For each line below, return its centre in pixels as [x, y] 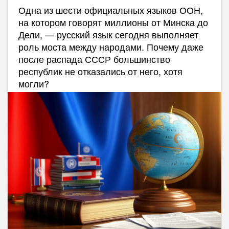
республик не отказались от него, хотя [100, 71]
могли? [33, 83]
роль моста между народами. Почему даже [111, 46]
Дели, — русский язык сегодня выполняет [108, 34]
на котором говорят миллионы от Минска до [113, 22]
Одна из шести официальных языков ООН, [110, 9]
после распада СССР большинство [94, 59]
